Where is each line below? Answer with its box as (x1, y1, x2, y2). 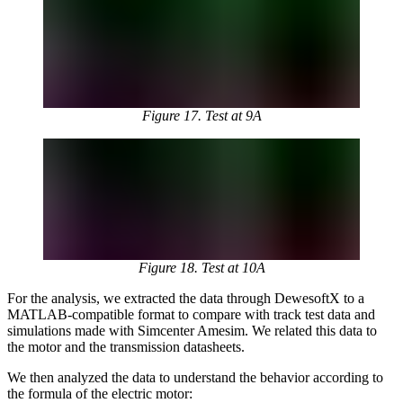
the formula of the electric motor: (7, 385, 193, 401)
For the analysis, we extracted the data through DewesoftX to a (7, 290, 364, 306)
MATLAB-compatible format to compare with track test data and (7, 306, 375, 322)
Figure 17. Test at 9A (141, 108, 262, 123)
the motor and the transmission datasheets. (7, 338, 245, 354)
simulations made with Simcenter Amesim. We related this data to (7, 322, 377, 338)
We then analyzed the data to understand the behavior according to (7, 369, 383, 385)
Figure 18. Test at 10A (138, 259, 265, 275)
